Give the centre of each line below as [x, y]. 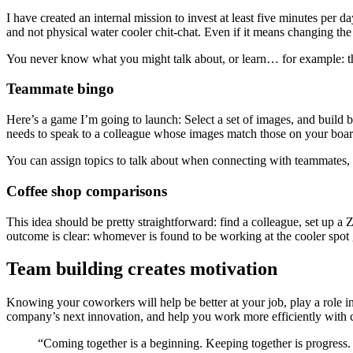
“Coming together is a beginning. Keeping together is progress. [194, 344]
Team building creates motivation [142, 269]
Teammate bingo [60, 89]
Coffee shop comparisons [87, 191]
